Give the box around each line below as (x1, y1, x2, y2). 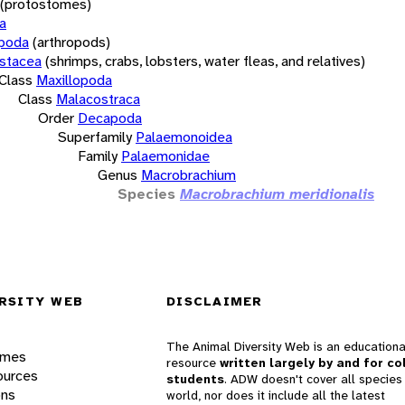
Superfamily (58, 127, 132, 146)
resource (166, 354, 220, 372)
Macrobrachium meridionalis (180, 184, 374, 203)
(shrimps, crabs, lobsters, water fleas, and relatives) (45, 51, 365, 71)
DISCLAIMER (166, 293, 263, 310)
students (166, 371, 224, 388)
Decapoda (78, 108, 142, 127)
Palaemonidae (121, 146, 210, 165)
